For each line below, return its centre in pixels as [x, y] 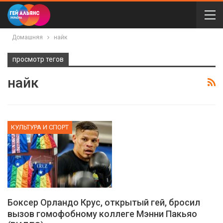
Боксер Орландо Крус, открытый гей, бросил [104, 203]
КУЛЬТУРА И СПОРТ [40, 127]
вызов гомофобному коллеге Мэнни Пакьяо [102, 214]
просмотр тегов [38, 59]
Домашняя [27, 37]
